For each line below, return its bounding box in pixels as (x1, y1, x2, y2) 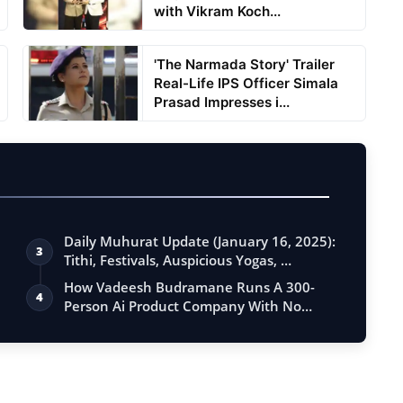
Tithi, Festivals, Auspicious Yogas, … (64, 251, 292, 270)
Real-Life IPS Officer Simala (154, 75, 339, 93)
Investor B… (64, 316, 142, 335)
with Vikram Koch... (154, 3, 282, 21)
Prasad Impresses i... (154, 94, 291, 112)
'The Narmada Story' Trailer (154, 56, 336, 74)
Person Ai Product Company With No (64, 297, 302, 316)
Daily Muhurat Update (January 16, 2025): (64, 232, 336, 251)
